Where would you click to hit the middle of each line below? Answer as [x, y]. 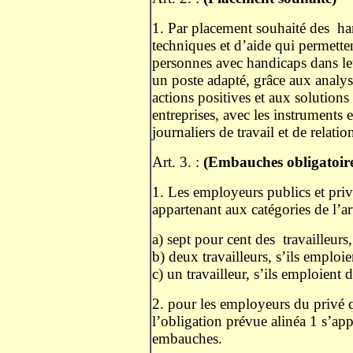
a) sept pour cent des [214, 239]
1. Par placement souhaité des [241, 28]
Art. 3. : [178, 162]
